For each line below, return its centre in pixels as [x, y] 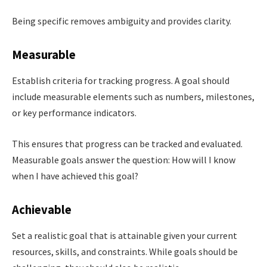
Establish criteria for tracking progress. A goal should [121, 81]
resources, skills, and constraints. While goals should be [125, 252]
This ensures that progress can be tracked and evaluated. [127, 144]
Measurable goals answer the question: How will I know [124, 160]
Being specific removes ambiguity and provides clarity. [122, 21]
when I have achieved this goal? [75, 176]
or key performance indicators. [74, 113]
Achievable [42, 209]
